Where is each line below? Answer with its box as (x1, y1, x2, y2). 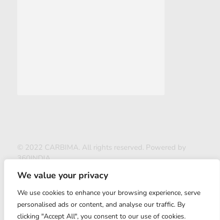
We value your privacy (17, 169, 108, 181)
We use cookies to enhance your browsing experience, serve (17, 188, 200, 197)
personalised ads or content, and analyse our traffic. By (17, 200, 185, 209)
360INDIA (17, 153, 51, 164)
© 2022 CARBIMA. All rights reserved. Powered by (17, 142, 188, 153)
